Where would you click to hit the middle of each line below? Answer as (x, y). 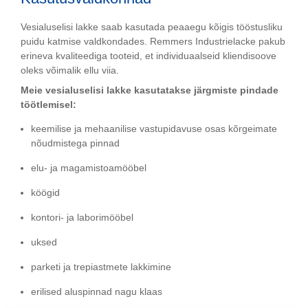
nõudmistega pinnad (75, 143)
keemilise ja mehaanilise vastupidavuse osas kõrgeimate (154, 128)
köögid (45, 192)
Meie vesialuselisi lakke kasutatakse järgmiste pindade (150, 90)
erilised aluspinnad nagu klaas (97, 291)
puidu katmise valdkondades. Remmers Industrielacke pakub (153, 42)
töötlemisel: (48, 104)
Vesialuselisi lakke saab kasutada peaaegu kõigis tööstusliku (152, 27)
